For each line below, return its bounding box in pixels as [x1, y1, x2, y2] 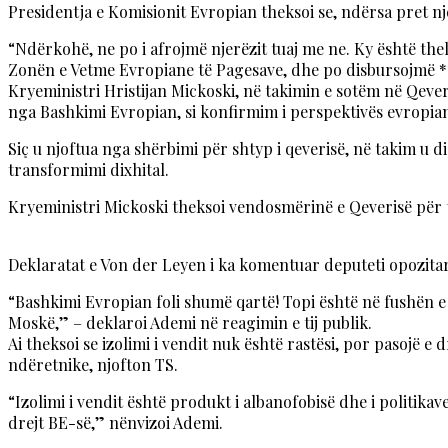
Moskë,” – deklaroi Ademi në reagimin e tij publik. [8, 312, 372, 334]
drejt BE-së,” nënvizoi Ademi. [8, 412, 223, 434]
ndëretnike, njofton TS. [8, 354, 178, 376]
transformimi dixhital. [8, 159, 169, 181]
